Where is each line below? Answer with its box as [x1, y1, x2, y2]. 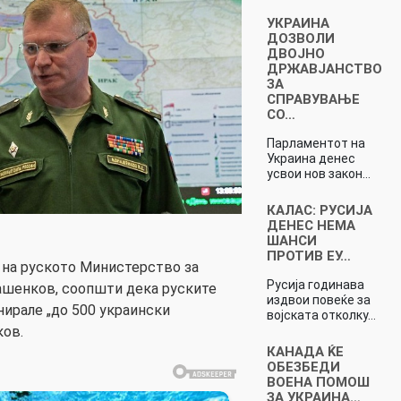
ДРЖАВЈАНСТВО [266, 60, 382, 77]
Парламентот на [266, 135, 365, 150]
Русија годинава [266, 277, 364, 292]
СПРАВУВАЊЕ [266, 90, 360, 107]
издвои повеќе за [266, 292, 371, 307]
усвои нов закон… [266, 166, 371, 181]
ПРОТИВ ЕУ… [266, 247, 351, 264]
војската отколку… [266, 307, 376, 322]
